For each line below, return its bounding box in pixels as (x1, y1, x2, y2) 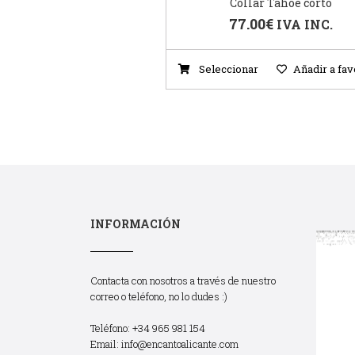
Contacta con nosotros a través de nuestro (90, 273, 276, 288)
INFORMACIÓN (90, 216, 181, 232)
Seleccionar (197, 62, 258, 77)
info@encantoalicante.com (121, 337, 239, 352)
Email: (90, 337, 121, 352)
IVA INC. (276, 16, 333, 33)
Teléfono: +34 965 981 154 (90, 321, 205, 336)
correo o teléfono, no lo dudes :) (90, 289, 227, 304)
